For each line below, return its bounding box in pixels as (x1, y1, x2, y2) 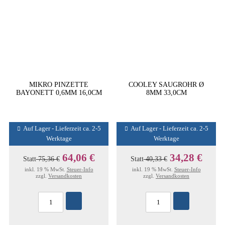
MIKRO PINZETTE (29, 80, 88, 88)
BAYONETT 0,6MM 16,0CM (16, 88, 102, 96)
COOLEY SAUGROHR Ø (129, 80, 204, 88)
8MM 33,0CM (146, 88, 187, 96)
